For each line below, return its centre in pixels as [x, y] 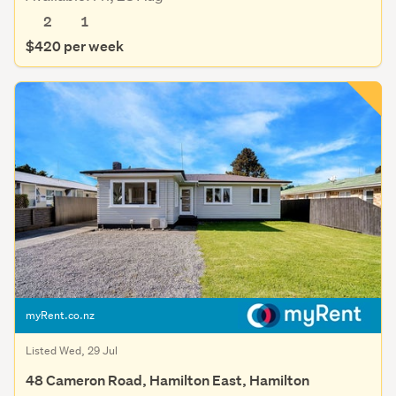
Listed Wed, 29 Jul [72, 350]
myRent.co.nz [60, 315]
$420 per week [75, 46]
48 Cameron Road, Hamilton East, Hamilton [168, 380]
